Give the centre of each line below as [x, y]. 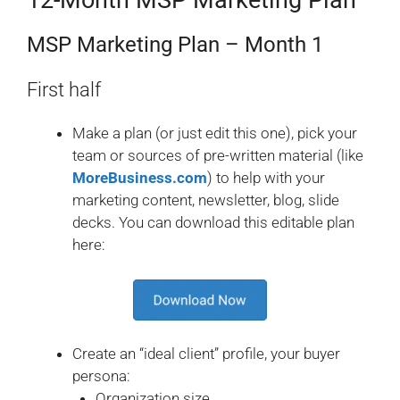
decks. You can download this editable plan [213, 223]
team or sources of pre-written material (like [218, 156]
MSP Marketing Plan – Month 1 [175, 45]
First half [64, 90]
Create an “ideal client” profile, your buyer [206, 354]
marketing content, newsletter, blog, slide [206, 200]
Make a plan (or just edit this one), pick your [215, 133]
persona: [101, 376]
